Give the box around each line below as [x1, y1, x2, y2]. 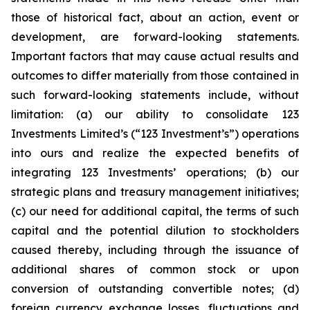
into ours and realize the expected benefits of [11, 145, 299, 160]
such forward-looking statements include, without [11, 87, 299, 102]
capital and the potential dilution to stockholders [11, 223, 299, 237]
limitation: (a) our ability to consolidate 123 [11, 107, 299, 121]
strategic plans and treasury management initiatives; [11, 184, 299, 199]
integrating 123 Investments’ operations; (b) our [11, 165, 299, 179]
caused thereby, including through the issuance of [11, 242, 299, 257]
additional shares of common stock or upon [11, 262, 299, 276]
